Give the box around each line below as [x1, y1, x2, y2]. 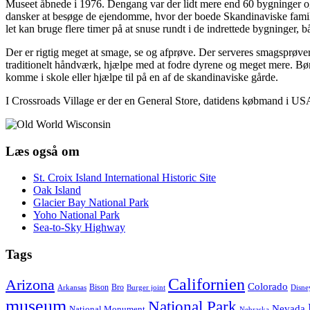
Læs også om [6, 143, 80, 158]
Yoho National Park [33, 209, 120, 221]
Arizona [6, 275, 55, 293]
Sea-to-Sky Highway [33, 221, 125, 234]
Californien [168, 275, 245, 293]
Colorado [248, 280, 288, 292]
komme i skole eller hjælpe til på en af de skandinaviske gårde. [6, 71, 278, 83]
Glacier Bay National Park [33, 197, 149, 209]
